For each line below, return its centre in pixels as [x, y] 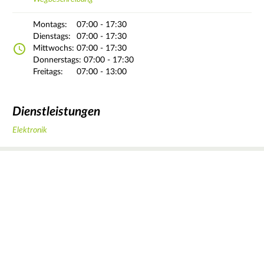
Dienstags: [52, 37]
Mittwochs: [54, 49]
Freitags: [48, 72]
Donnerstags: [57, 60]
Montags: [50, 25]
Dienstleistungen [56, 111]
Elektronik [30, 131]
